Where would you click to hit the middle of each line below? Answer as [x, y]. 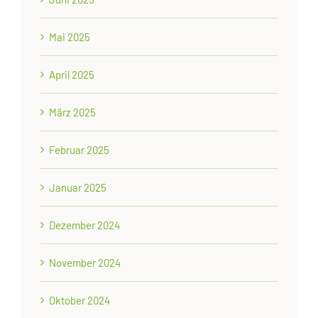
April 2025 [72, 74]
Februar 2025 [79, 149]
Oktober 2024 [80, 300]
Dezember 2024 [85, 225]
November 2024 [85, 262]
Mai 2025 [70, 37]
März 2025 [73, 112]
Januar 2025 [78, 187]
